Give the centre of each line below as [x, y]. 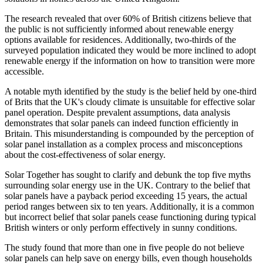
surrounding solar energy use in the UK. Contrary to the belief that [127, 186]
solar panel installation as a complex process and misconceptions [124, 144]
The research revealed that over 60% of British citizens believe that [128, 19]
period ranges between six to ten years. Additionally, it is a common [129, 207]
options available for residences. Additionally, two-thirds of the [120, 40]
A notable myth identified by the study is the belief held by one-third [131, 92]
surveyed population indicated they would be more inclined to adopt [130, 50]
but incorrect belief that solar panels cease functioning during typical [130, 217]
